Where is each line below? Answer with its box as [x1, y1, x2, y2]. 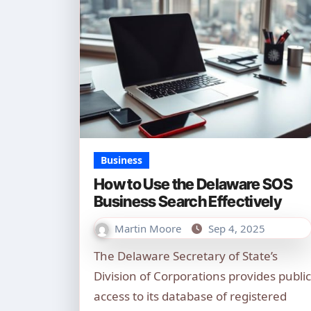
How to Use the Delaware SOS [94, 175, 293, 193]
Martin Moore [115, 221, 184, 235]
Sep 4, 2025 [208, 221, 265, 235]
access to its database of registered [94, 288, 287, 304]
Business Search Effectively [94, 192, 282, 210]
